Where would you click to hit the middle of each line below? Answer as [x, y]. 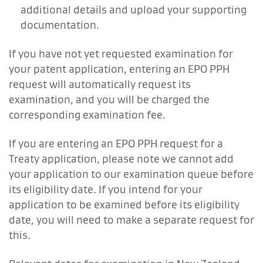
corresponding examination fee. [87, 114]
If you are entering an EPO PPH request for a [116, 143]
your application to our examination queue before [131, 174]
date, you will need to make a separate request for [131, 220]
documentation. [60, 25]
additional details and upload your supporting [134, 9]
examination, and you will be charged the [109, 99]
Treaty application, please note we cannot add [121, 159]
